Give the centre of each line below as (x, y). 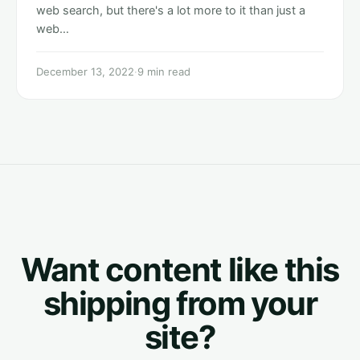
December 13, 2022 (85, 71)
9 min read (164, 71)
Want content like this (180, 269)
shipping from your (180, 303)
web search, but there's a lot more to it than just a (171, 10)
